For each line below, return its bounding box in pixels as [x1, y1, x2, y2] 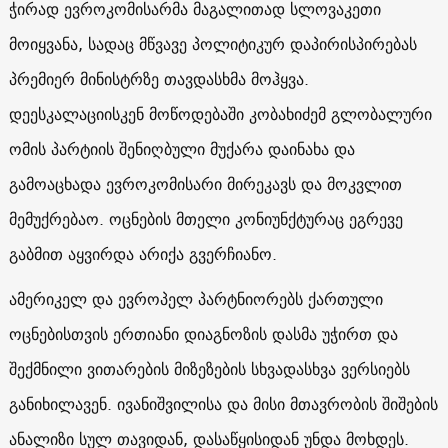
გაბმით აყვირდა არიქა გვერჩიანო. [8, 239, 292, 268]
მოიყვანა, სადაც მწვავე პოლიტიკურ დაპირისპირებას [8, 29, 417, 58]
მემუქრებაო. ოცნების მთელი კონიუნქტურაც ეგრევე [8, 204, 403, 233]
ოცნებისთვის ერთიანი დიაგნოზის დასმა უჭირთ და [8, 319, 398, 348]
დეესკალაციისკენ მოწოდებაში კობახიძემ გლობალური [8, 99, 432, 128]
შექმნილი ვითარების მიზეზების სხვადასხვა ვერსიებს [8, 354, 410, 383]
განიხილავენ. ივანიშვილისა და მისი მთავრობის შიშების [8, 389, 438, 418]
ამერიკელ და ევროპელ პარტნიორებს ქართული [8, 284, 383, 313]
